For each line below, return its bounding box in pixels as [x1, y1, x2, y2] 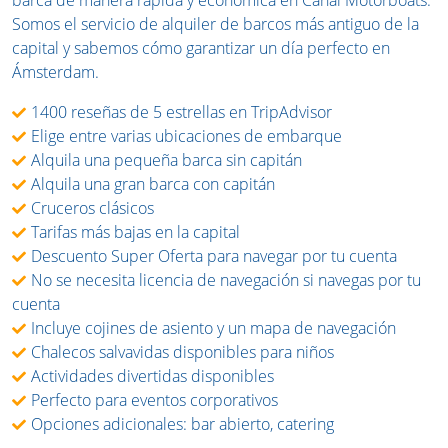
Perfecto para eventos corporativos [31, 389, 278, 412]
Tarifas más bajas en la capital [31, 221, 240, 244]
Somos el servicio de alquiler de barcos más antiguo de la [12, 13, 419, 36]
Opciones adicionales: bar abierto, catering [31, 413, 334, 436]
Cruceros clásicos [31, 197, 154, 220]
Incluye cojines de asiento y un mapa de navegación [31, 317, 396, 340]
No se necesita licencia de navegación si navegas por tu [31, 269, 421, 292]
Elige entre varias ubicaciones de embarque [31, 125, 342, 148]
